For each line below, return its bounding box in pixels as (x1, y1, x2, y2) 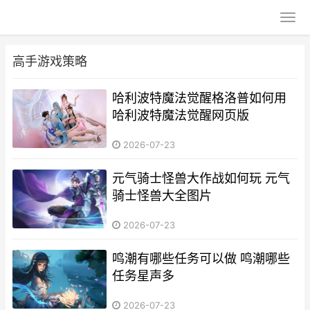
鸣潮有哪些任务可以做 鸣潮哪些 (112, 250, 291, 266)
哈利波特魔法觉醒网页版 (112, 108, 250, 122)
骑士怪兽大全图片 (112, 188, 212, 203)
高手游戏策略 (12, 54, 87, 69)
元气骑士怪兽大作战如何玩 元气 (112, 170, 291, 185)
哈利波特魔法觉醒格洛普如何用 (112, 91, 287, 105)
